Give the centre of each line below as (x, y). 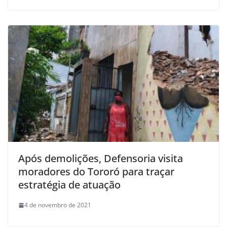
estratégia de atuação (69, 185)
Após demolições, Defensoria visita (101, 159)
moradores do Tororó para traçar (96, 172)
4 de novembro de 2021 (58, 205)
